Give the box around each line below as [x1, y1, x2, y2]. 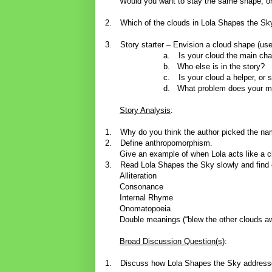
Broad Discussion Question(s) [120, 237, 225, 246]
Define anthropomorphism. [120, 138, 212, 148]
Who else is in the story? [177, 62, 265, 72]
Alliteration [120, 171, 157, 181]
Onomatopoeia [120, 204, 171, 214]
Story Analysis [120, 106, 171, 115]
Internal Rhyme [120, 193, 173, 203]
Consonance [120, 182, 163, 192]
